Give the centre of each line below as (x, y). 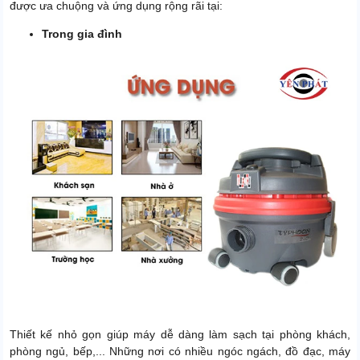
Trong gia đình (82, 34)
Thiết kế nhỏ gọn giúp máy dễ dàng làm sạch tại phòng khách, (180, 335)
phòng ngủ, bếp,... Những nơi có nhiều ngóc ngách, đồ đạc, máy (180, 352)
